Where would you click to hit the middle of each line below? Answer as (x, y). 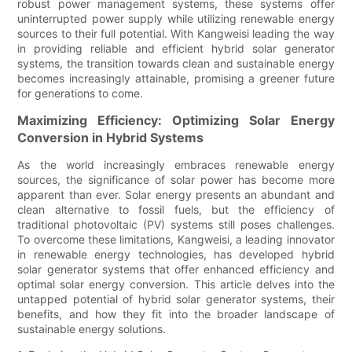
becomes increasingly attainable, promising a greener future (176, 79)
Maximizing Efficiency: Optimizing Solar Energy (176, 121)
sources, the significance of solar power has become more (176, 180)
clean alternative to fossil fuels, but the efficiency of (176, 210)
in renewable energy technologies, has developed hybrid (176, 255)
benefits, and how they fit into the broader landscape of (176, 314)
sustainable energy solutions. (92, 329)
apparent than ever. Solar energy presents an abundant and (176, 195)
